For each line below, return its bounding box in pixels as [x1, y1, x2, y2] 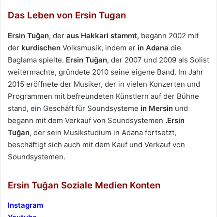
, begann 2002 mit [137, 31, 199, 40]
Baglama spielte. [8, 55, 66, 64]
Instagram [8, 201, 43, 210]
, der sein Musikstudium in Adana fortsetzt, [30, 127, 176, 137]
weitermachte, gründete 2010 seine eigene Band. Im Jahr [8, 67, 203, 77]
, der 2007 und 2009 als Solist [107, 55, 209, 64]
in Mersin [140, 103, 173, 113]
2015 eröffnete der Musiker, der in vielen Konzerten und [8, 79, 200, 89]
